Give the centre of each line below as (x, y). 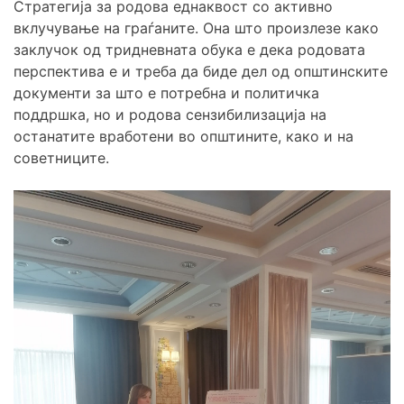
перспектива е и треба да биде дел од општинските (201, 71)
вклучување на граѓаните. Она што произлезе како (196, 28)
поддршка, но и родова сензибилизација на (170, 114)
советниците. (61, 157)
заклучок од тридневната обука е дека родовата (189, 49)
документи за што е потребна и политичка (166, 92)
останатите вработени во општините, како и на (184, 136)
